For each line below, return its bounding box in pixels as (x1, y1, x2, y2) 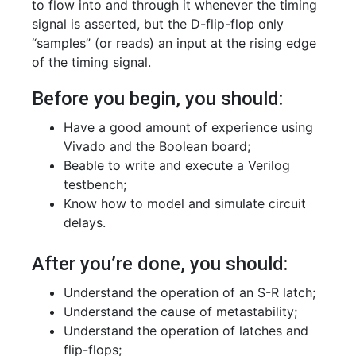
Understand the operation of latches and (64, 323, 308, 339)
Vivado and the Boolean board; (64, 138, 250, 154)
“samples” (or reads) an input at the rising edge (32, 35, 316, 51)
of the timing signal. (32, 54, 151, 70)
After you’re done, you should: (32, 253, 288, 275)
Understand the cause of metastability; (64, 304, 297, 319)
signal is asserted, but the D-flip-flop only (32, 16, 284, 32)
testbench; (64, 176, 126, 192)
